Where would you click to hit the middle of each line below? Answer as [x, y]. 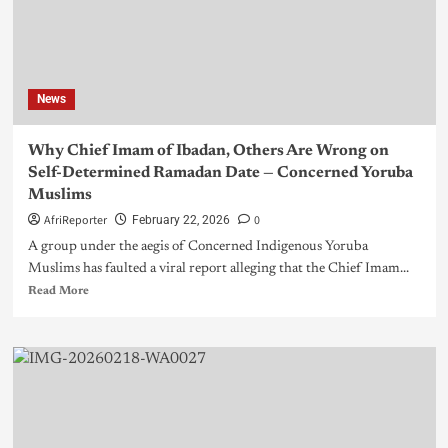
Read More [58, 291]
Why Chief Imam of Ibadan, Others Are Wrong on [208, 151]
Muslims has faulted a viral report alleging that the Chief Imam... [218, 269]
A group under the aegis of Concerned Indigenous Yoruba [197, 247]
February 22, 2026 [180, 220]
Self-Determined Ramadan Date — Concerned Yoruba [220, 173]
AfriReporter [75, 221]
